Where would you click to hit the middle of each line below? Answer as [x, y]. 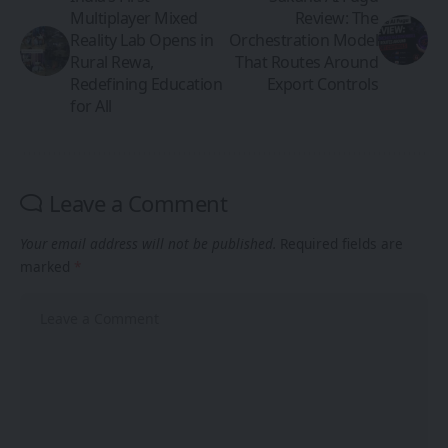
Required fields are [341, 243]
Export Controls [322, 84]
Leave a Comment [137, 203]
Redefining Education [146, 84]
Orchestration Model [303, 40]
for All [91, 106]
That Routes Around [306, 62]
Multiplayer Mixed [134, 18]
